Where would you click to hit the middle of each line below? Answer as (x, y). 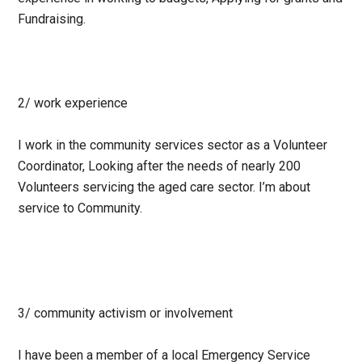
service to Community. (82, 208)
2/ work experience (73, 103)
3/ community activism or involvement (126, 314)
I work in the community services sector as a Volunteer (173, 145)
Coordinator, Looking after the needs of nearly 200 (160, 166)
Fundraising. (54, 19)
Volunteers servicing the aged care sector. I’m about (164, 187)
